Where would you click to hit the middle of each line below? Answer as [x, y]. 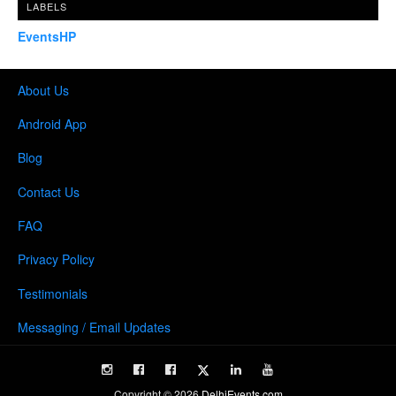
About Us [43, 90]
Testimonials [53, 293]
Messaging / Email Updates [94, 327]
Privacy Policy [56, 259]
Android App [52, 123]
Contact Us [49, 191]
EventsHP [47, 36]
